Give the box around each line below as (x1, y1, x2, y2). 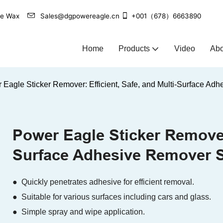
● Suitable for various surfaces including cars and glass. (12, 193, 213, 202)
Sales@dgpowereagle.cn (40, 11, 119, 20)
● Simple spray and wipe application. (12, 208, 147, 217)
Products (118, 44, 150, 53)
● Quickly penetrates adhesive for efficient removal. (12, 178, 194, 187)
